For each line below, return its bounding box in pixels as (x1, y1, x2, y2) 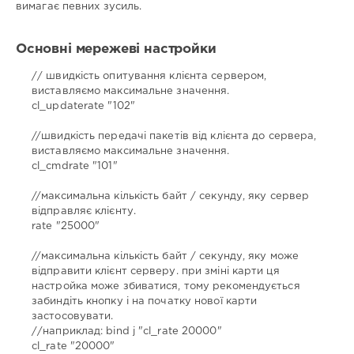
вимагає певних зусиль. (16, 2, 142, 11)
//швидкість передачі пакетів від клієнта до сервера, (32, 132, 317, 141)
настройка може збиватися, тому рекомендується (32, 282, 300, 292)
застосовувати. (32, 312, 114, 322)
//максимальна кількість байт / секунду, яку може (32, 252, 299, 262)
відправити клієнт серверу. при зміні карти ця (32, 267, 280, 277)
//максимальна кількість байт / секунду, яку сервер (32, 192, 310, 201)
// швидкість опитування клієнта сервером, (32, 72, 267, 81)
